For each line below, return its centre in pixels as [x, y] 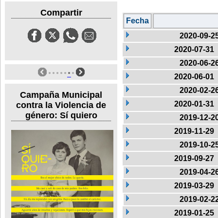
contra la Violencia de [61, 105]
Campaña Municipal [61, 95]
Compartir [61, 12]
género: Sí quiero [61, 115]
